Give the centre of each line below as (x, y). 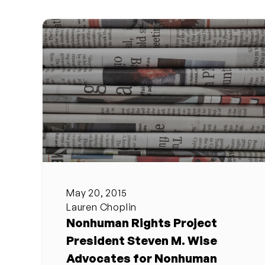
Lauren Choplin (102, 207)
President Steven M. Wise (142, 240)
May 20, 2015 (97, 193)
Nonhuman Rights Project (142, 222)
